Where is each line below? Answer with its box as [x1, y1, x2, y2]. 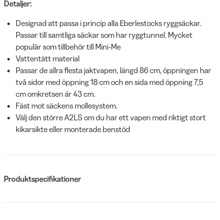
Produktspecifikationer [4, 173, 81, 184]
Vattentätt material [16, 53, 81, 63]
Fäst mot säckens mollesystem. [16, 100, 120, 110]
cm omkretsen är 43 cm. [16, 88, 97, 99]
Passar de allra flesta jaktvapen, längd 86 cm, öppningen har [16, 65, 211, 75]
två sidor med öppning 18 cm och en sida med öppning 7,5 [16, 77, 203, 87]
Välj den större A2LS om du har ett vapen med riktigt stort [16, 112, 206, 122]
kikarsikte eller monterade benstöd [16, 124, 133, 134]
